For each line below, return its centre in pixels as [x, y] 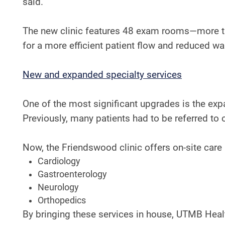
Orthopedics [62, 200]
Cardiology [59, 161]
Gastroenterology [72, 174]
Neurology [58, 187]
